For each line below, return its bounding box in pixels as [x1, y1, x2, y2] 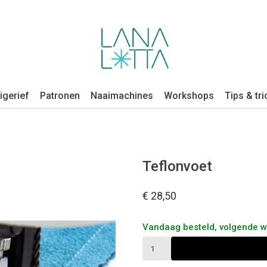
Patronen [40, 90, 80, 101]
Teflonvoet [142, 158, 212, 175]
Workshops [164, 90, 214, 101]
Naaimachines [91, 90, 153, 101]
